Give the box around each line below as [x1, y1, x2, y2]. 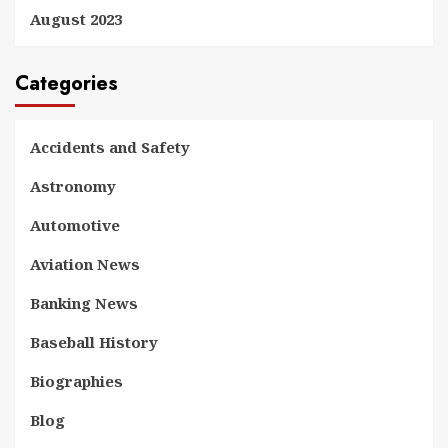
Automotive [30, 215, 120, 235]
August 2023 [30, 9, 122, 29]
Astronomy [30, 176, 116, 196]
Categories [15, 69, 118, 98]
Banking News [30, 293, 138, 313]
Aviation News [30, 254, 140, 274]
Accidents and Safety [30, 137, 190, 157]
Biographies [30, 371, 123, 391]
